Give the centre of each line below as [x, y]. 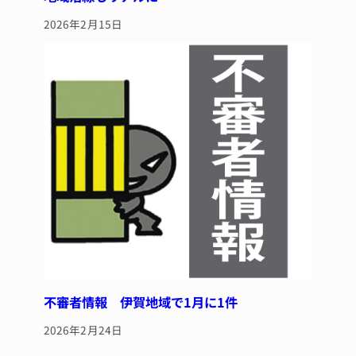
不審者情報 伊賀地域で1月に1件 [140, 302]
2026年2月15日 [83, 23]
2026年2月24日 [83, 329]
